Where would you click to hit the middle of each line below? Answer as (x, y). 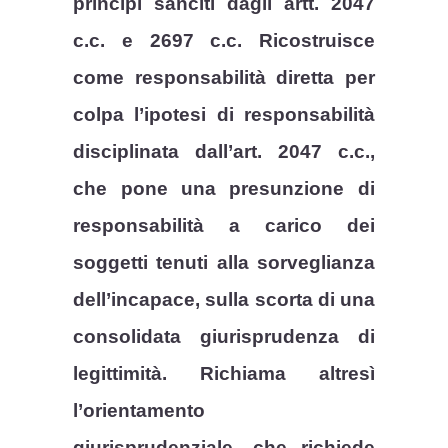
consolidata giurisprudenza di (224, 337)
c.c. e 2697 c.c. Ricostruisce (224, 41)
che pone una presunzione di (224, 189)
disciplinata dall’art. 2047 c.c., (224, 152)
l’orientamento (139, 411)
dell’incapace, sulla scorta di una (224, 300)
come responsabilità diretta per (224, 78)
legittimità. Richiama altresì (224, 374)
